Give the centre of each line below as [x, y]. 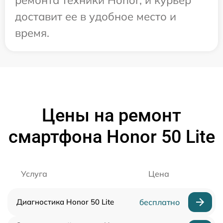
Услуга [34, 173]
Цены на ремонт [111, 115]
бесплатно [159, 202]
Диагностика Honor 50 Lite [65, 202]
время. [32, 33]
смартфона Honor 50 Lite [111, 137]
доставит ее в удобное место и [96, 16]
